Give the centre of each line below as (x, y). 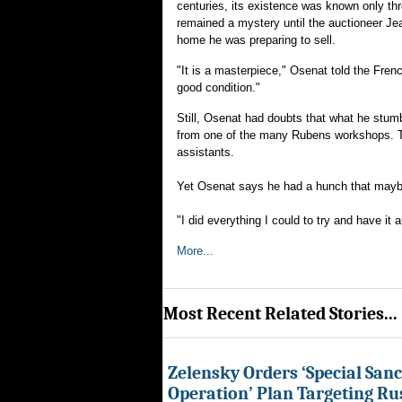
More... (195, 251)
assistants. (205, 152)
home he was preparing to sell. (256, 40)
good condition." (218, 87)
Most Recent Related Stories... (280, 313)
